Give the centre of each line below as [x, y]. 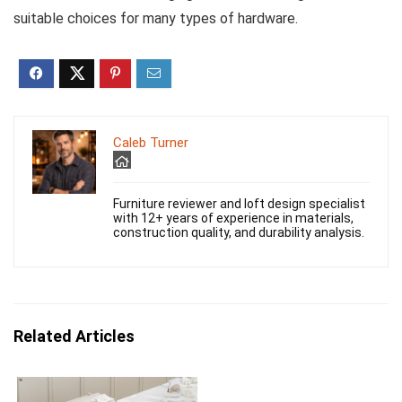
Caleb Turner [151, 143]
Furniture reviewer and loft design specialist [239, 204]
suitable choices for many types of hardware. [156, 19]
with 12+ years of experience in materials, [233, 218]
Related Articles [74, 336]
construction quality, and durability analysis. [239, 233]
